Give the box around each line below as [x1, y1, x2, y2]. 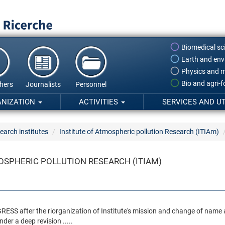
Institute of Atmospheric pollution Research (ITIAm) [59, 127, 219, 136]
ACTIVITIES [79, 97, 120, 106]
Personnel [75, 80, 106, 88]
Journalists [26, 80, 61, 88]
